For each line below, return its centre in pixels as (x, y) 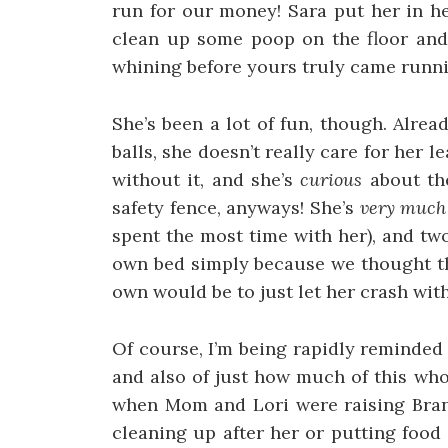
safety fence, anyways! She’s (236, 208)
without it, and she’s (206, 180)
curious (331, 180)
